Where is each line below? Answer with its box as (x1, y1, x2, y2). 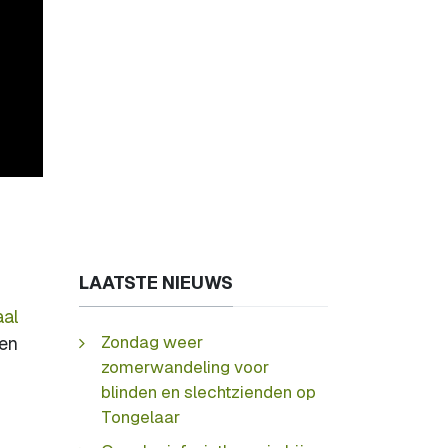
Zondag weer (101, 330, 203, 353)
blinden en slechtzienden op (101, 380, 316, 403)
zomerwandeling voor (101, 355, 269, 378)
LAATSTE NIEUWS (79, 271, 233, 294)
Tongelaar (101, 405, 180, 428)
